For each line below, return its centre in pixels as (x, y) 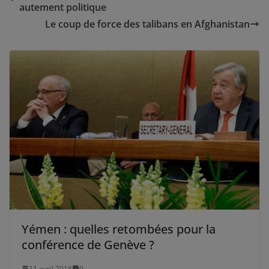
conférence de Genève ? (88, 244)
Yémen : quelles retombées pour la (119, 229)
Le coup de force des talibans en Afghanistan (147, 24)
